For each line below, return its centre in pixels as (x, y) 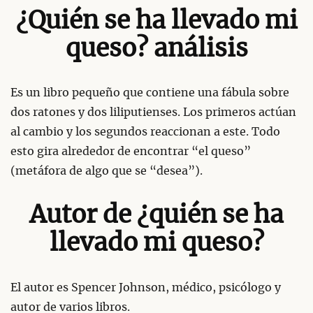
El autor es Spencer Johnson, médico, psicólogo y (146, 288)
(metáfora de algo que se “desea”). (107, 172)
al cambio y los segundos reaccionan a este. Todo (145, 132)
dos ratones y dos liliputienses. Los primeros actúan (153, 113)
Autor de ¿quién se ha (156, 216)
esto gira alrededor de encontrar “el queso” (131, 152)
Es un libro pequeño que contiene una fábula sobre (150, 93)
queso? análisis (156, 49)
